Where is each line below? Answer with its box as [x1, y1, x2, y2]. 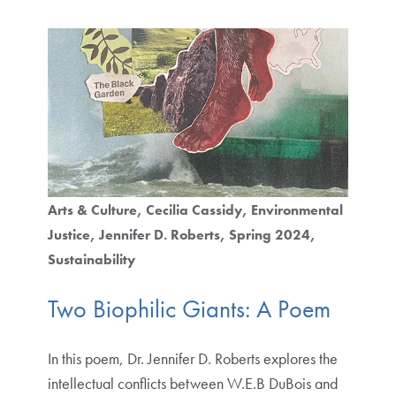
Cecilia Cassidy [145, 201, 242, 220]
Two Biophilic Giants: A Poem [47, 293, 331, 324]
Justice [47, 225, 90, 245]
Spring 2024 [228, 225, 310, 245]
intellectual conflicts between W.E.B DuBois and [47, 372, 338, 393]
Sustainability [47, 250, 135, 270]
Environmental [250, 201, 343, 220]
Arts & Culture [47, 201, 137, 220]
